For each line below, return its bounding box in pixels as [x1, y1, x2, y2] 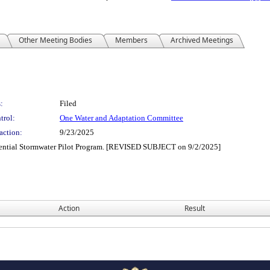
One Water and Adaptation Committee [60, 113, 183, 122]
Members [115, 35, 148, 45]
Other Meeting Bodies [19, 35, 92, 45]
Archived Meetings [171, 35, 233, 45]
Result [184, 203, 205, 213]
